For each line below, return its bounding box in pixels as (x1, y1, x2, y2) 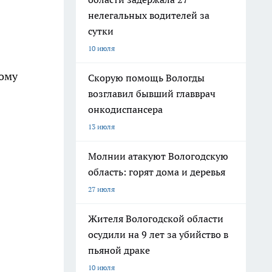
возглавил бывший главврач (88, 87, 216, 100)
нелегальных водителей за (88, 9, 209, 21)
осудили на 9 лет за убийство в (88, 228, 228, 240)
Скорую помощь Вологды (88, 72, 205, 84)
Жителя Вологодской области (88, 212, 223, 225)
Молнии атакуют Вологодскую (88, 150, 228, 162)
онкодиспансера (88, 103, 163, 115)
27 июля (88, 185, 115, 194)
